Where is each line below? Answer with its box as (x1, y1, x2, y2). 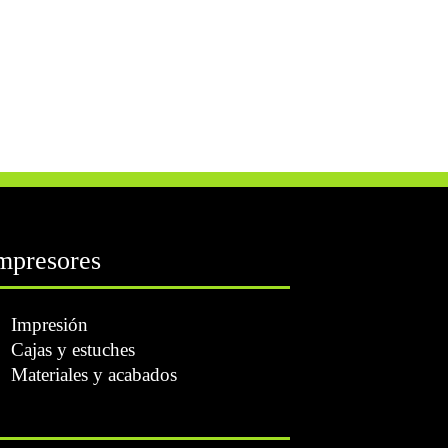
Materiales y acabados (10, 363, 177, 385)
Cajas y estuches (10, 338, 135, 360)
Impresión (10, 313, 88, 335)
